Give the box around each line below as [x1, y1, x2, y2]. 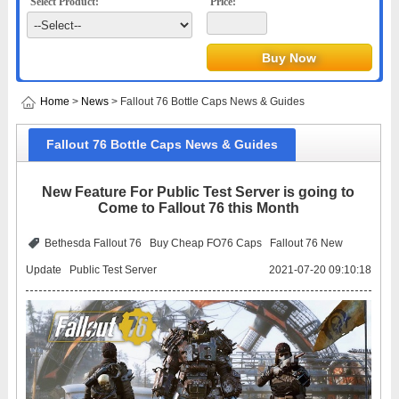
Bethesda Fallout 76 [44, 237, 142, 249]
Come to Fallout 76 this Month [97, 200, 299, 216]
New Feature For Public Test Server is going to [42, 184, 355, 199]
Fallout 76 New [269, 237, 343, 249]
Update [25, 264, 61, 276]
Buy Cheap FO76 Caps [149, 237, 262, 249]
